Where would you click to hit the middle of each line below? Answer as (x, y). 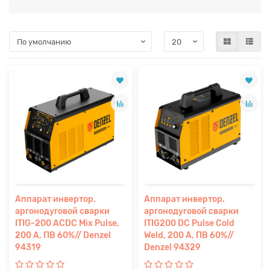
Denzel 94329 (172, 248)
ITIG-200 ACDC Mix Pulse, (67, 224)
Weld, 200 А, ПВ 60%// (189, 236)
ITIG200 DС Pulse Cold (189, 224)
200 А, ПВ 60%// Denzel (63, 236)
